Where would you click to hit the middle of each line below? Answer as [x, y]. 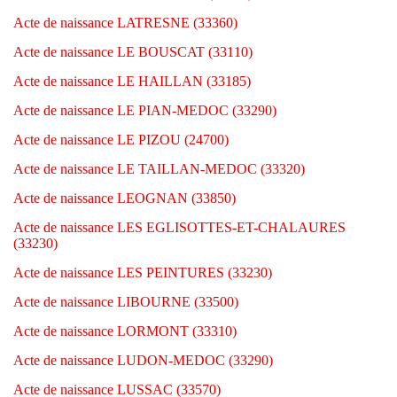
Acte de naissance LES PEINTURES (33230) [143, 272]
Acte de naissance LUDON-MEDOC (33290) [143, 360]
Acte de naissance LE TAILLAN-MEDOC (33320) [159, 169]
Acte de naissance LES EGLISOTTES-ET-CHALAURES [179, 227]
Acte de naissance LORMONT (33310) [125, 331]
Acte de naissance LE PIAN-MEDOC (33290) [145, 110]
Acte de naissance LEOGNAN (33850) [125, 198]
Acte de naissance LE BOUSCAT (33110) [133, 52]
